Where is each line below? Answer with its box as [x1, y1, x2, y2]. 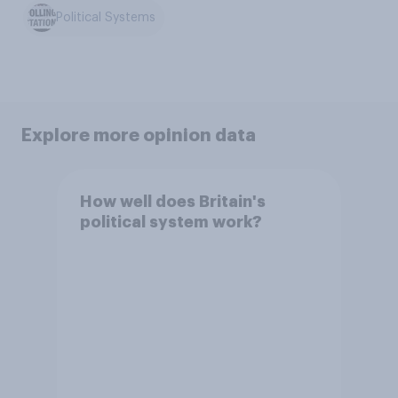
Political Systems [56, 11, 156, 24]
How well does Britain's [79, 193, 266, 210]
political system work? [79, 213, 262, 230]
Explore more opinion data [21, 126, 256, 145]
